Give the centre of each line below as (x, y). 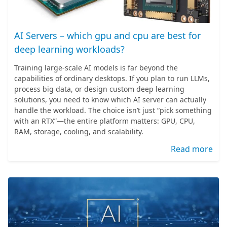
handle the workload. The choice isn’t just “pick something (113, 110)
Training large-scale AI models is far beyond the (96, 68)
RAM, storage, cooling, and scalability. (79, 131)
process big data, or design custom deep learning (99, 89)
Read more (192, 149)
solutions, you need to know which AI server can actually (110, 100)
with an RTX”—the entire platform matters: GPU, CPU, (105, 121)
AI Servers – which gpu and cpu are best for (107, 35)
